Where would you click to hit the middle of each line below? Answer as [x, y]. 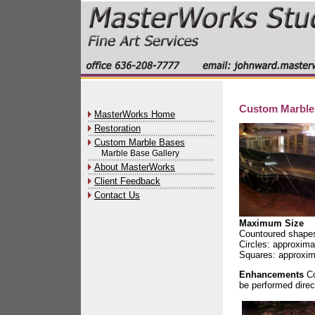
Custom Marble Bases [140, 142]
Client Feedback [127, 181]
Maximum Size [271, 223]
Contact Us [117, 195]
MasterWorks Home [135, 114]
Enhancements [271, 275]
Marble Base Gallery [140, 153]
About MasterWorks [135, 167]
